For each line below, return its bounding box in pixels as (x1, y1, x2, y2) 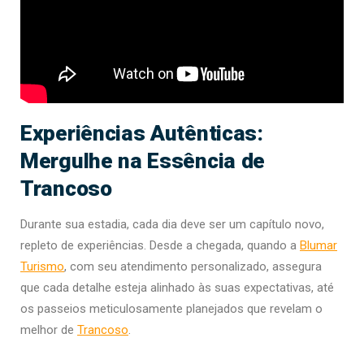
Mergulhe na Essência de (20, 148, 266, 174)
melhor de (20, 323, 77, 338)
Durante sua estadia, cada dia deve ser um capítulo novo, (20, 217, 324, 232)
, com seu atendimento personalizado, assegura (64, 259, 322, 275)
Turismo (20, 259, 64, 275)
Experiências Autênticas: (20, 120, 263, 146)
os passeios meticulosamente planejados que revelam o (20, 301, 323, 317)
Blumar (300, 238, 337, 253)
